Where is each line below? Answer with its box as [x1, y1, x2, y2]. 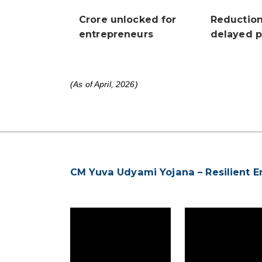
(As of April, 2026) [70, 80, 138, 89]
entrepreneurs [79, 29, 153, 40]
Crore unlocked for [79, 14, 177, 26]
